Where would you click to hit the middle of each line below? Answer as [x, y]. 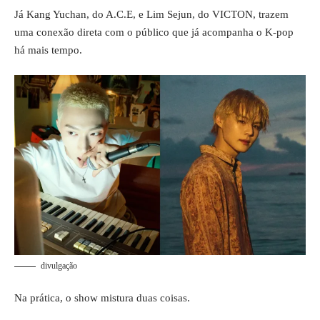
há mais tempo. [48, 50]
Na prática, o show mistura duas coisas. [102, 297]
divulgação [59, 266]
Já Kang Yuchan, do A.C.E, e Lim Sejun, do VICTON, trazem [151, 14]
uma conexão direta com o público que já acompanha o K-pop [154, 32]
